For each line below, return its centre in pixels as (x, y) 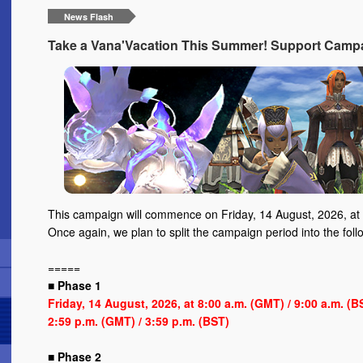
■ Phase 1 (75, 285)
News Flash (88, 17)
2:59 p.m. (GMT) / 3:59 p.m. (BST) (139, 320)
